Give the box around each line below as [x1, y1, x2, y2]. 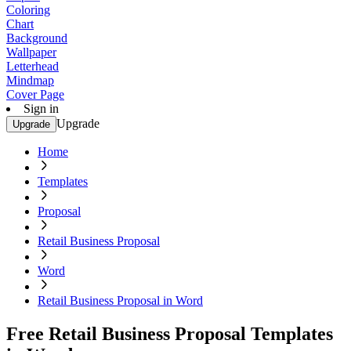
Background [6, 31, 67, 45]
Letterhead [6, 60, 59, 73]
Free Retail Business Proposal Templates [6, 323, 333, 344]
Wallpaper [6, 45, 56, 59]
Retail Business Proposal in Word [38, 294, 203, 307]
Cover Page [6, 88, 64, 101]
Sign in [24, 102, 59, 115]
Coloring [6, 3, 50, 16]
